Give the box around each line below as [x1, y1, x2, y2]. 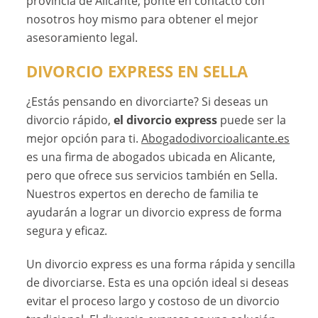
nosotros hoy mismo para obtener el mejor [26, 11, 259, 28]
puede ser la [217, 111, 287, 128]
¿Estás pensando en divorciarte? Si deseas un [26, 93, 269, 109]
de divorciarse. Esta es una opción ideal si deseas [26, 274, 290, 290]
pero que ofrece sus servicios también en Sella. [26, 167, 278, 183]
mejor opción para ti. [26, 130, 142, 146]
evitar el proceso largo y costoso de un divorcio [26, 292, 280, 309]
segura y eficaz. [26, 222, 108, 238]
